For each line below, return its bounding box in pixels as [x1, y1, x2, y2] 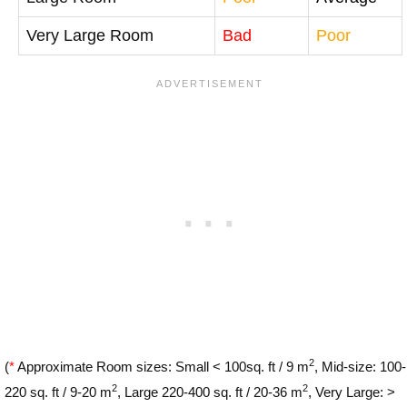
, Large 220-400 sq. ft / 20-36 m [117, 383, 303, 400]
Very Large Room [26, 25, 154, 45]
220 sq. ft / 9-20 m [5, 383, 112, 400]
